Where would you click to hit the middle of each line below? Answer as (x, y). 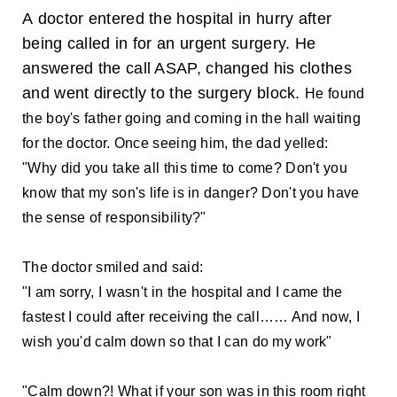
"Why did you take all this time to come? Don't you (185, 167)
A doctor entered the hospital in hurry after (177, 18)
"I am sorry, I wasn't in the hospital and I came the (183, 292)
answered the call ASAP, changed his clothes (187, 68)
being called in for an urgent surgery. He (169, 43)
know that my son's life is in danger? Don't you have (191, 192)
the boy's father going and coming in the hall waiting (191, 118)
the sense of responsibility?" (114, 217)
